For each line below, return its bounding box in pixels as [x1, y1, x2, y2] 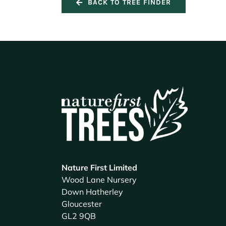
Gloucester [61, 198, 102, 209]
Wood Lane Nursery [61, 174, 137, 185]
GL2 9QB [61, 210, 96, 221]
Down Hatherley [61, 186, 123, 197]
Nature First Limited [61, 162, 137, 173]
